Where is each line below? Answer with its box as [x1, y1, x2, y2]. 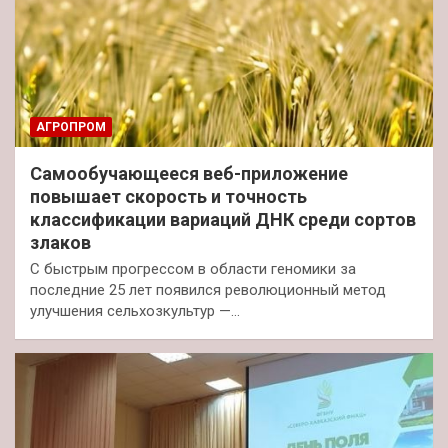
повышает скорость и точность [30, 186, 307, 208]
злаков [30, 232, 91, 254]
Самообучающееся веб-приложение [30, 163, 348, 185]
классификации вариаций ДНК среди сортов [30, 209, 416, 231]
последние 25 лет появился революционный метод [30, 281, 386, 300]
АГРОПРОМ [36, 120, 106, 135]
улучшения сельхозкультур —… [30, 302, 240, 321]
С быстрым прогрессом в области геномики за [30, 260, 356, 279]
